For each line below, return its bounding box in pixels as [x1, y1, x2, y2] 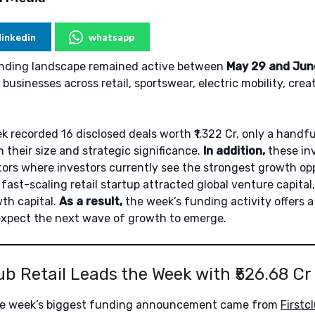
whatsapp [88, 31, 134, 44]
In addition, [202, 144, 265, 158]
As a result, [58, 195, 122, 209]
